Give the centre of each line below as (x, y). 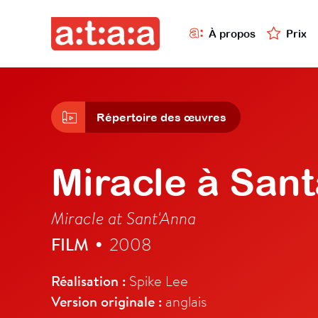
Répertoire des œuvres (161, 117)
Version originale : (106, 302)
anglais (184, 301)
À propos (232, 33)
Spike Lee (157, 281)
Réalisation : (88, 281)
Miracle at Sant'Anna (124, 218)
